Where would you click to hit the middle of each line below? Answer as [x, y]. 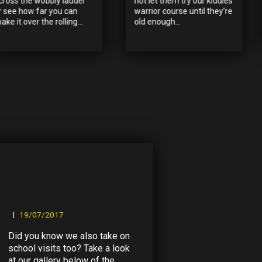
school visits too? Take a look [69, 249]
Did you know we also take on [69, 236]
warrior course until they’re [183, 11]
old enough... [157, 21]
